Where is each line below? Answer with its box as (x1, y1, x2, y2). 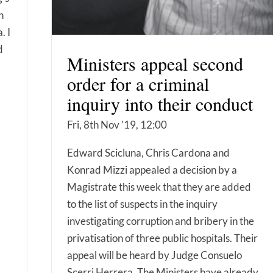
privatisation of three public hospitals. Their (67, 231, 258, 244)
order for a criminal (67, 71, 209, 96)
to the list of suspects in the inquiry (67, 197, 218, 210)
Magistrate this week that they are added (67, 180, 251, 193)
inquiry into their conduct (67, 91, 253, 116)
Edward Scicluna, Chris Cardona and (67, 146, 230, 159)
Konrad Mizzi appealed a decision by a (67, 163, 237, 176)
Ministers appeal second (67, 51, 243, 76)
